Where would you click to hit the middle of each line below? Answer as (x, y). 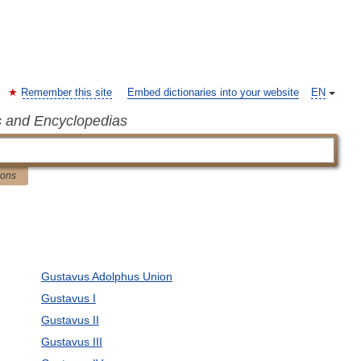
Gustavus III (71, 342)
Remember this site (66, 93)
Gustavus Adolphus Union (106, 276)
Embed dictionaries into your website (213, 93)
